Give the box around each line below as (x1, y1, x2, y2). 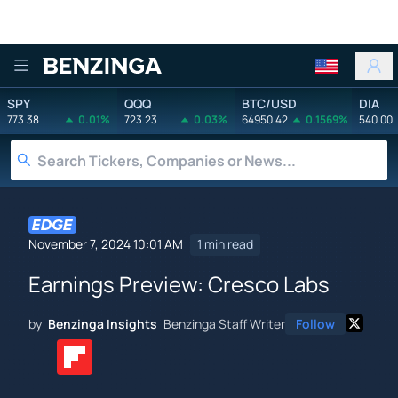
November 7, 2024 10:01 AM (28, 235, 183, 253)
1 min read (197, 235, 253, 253)
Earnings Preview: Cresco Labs (28, 268, 330, 298)
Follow (296, 314, 335, 332)
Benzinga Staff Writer (163, 314, 285, 332)
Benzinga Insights (48, 314, 157, 332)
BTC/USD (242, 94, 297, 112)
